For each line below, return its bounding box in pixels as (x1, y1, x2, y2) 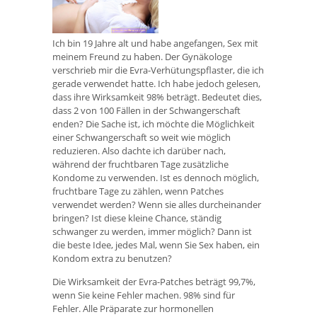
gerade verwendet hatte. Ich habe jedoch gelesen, (52, 76, 260, 90)
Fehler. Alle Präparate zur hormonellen (52, 301, 214, 315)
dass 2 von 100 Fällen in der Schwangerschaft (52, 103, 241, 117)
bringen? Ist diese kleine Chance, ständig (52, 211, 221, 224)
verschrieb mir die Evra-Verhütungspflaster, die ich (52, 63, 264, 76)
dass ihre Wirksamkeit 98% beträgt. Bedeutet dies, (52, 90, 262, 103)
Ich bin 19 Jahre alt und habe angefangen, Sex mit (52, 36, 258, 50)
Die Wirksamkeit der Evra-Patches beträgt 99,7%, (52, 275, 255, 288)
